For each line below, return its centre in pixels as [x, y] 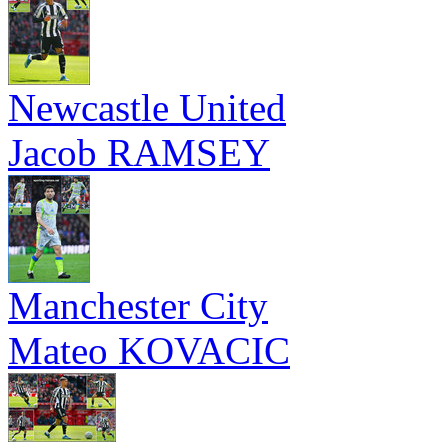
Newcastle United [147, 107]
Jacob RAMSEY [139, 152]
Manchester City [138, 305]
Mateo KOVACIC [149, 350]
